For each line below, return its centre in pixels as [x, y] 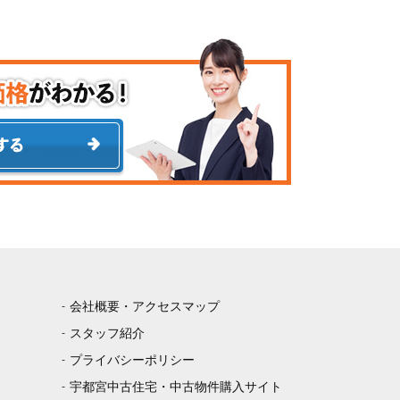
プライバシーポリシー [132, 360]
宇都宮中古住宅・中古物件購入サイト [175, 387]
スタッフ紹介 [107, 333]
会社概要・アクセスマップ [144, 307]
